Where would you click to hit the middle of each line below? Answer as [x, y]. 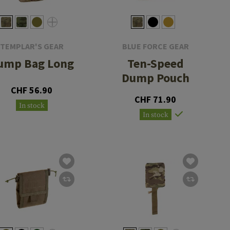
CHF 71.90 [156, 100]
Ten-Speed [155, 64]
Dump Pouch [155, 78]
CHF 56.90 [32, 90]
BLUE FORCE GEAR [155, 46]
